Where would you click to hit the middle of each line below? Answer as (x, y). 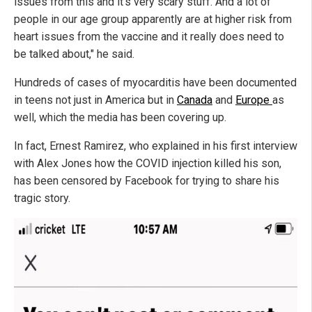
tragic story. (42, 198)
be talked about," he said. (74, 54)
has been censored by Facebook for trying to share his (147, 180)
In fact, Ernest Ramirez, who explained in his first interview (156, 146)
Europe (254, 100)
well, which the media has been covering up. (120, 117)
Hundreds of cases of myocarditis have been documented (155, 82)
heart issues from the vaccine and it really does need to (149, 36)
